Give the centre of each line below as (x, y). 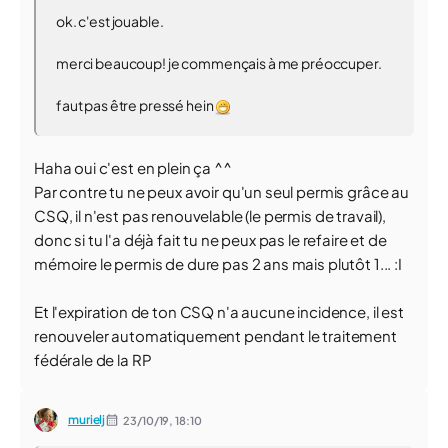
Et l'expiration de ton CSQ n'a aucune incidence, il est (219, 311)
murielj (87, 419)
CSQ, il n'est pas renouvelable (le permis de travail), (210, 215)
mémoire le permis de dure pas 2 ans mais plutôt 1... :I (218, 263)
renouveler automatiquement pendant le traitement (215, 335)
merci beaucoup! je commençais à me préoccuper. (219, 63)
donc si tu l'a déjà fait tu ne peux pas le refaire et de (210, 239)
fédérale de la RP (93, 359)
